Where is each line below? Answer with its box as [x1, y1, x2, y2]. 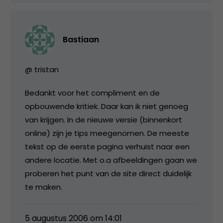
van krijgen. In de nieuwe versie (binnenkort [25, 114, 182, 125]
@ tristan [25, 64, 59, 75]
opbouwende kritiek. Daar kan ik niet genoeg [25, 101, 188, 111]
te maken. [25, 181, 62, 192]
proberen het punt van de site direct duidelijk [25, 168, 192, 179]
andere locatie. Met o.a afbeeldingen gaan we [25, 154, 197, 165]
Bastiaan [63, 33, 99, 45]
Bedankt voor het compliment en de [25, 87, 160, 98]
